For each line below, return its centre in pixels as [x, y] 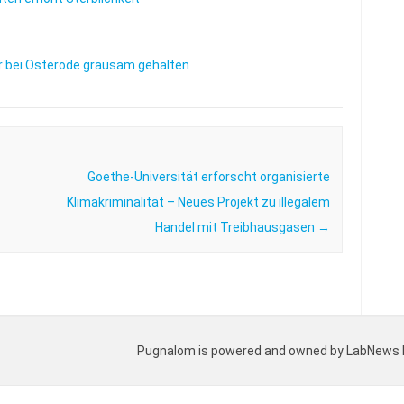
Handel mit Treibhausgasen [236, 228]
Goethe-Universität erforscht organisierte [208, 177]
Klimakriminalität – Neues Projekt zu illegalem [198, 202]
